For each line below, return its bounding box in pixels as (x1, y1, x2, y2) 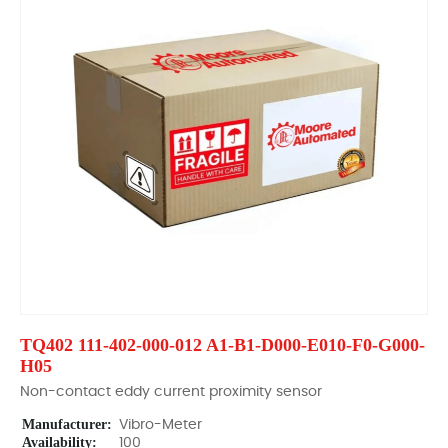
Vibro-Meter (119, 418, 202, 432)
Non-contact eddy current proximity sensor (20, 385, 322, 399)
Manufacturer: (22, 417, 112, 432)
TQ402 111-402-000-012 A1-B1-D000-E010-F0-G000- (20, 335, 425, 355)
